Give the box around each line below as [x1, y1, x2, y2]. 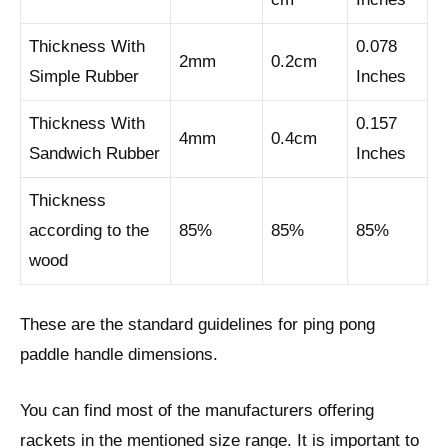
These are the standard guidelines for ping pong [20, 315, 375, 335]
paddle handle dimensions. [20, 345, 218, 365]
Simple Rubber [29, 66, 139, 86]
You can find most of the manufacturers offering [20, 400, 374, 420]
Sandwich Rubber [29, 143, 160, 163]
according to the [29, 220, 149, 240]
